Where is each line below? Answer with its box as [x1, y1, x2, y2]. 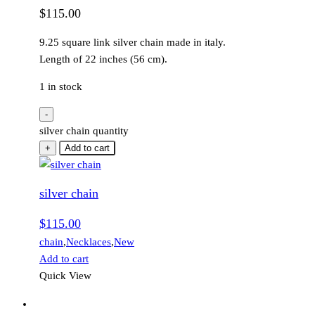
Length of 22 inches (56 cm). [39, 53, 167, 65]
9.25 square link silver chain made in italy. [39, 37, 226, 49]
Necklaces [66, 236, 111, 248]
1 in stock [39, 81, 82, 93]
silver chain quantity [39, 125, 129, 137]
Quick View [39, 270, 91, 282]
